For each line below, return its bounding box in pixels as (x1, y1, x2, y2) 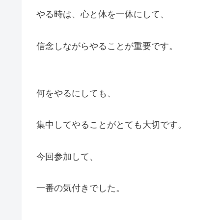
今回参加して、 (36, 151, 98, 162)
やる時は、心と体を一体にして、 (36, 9, 169, 20)
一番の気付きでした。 (36, 183, 125, 193)
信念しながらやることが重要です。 (36, 41, 178, 51)
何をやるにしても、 (36, 88, 116, 99)
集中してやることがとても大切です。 (36, 120, 187, 130)
